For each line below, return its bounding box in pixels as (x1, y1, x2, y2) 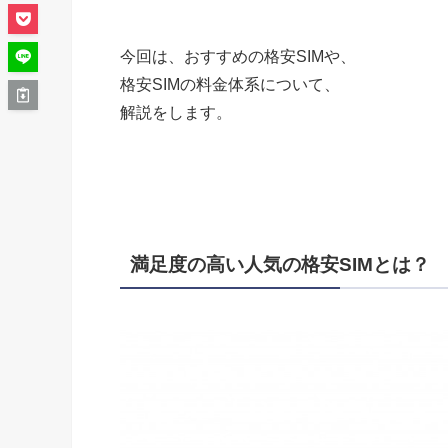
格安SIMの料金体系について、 (120, 75, 340, 93)
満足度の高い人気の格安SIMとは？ (130, 254, 431, 276)
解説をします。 (120, 103, 232, 121)
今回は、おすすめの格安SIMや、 (120, 47, 356, 65)
